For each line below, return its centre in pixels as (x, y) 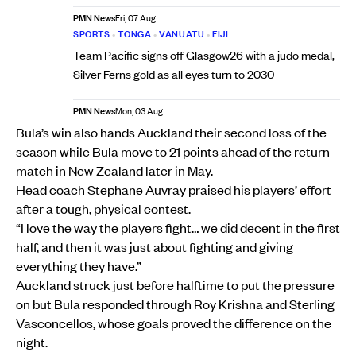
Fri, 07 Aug (135, 19)
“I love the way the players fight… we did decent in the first (178, 228)
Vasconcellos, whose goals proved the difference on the (174, 323)
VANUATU (182, 34)
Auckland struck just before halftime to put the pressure (175, 285)
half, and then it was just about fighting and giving (155, 247)
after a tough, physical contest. (103, 209)
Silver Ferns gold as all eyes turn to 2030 (174, 74)
